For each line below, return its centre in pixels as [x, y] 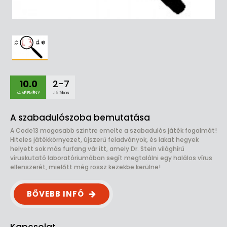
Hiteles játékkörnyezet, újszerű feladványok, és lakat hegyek [104, 140]
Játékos [61, 93]
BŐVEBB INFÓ [55, 194]
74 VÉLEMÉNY [28, 93]
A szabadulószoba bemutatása [80, 118]
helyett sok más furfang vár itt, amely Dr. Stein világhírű [97, 149]
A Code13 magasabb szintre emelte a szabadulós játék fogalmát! [113, 130]
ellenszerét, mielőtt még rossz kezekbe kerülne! [85, 167]
